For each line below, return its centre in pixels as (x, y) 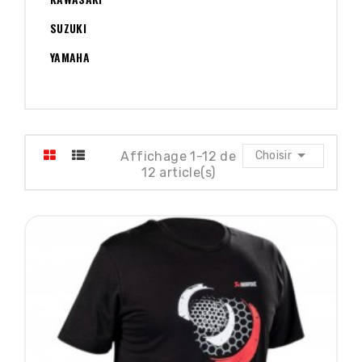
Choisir (273, 156)
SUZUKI (69, 28)
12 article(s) (179, 173)
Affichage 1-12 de (179, 156)
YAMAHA (70, 57)
